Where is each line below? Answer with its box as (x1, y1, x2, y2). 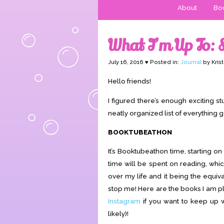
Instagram (108, 197, 140, 205)
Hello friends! (108, 77, 151, 85)
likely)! (108, 209, 128, 218)
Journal (180, 59, 201, 65)
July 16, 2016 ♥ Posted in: (108, 59, 180, 65)
